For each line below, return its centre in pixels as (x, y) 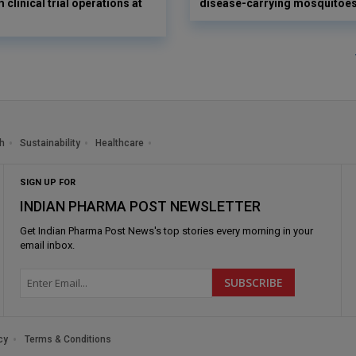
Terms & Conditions (68, 339)
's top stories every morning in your (233, 230)
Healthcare (120, 143)
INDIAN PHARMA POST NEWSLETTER (140, 206)
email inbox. (47, 245)
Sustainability (50, 143)
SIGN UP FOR (47, 182)
